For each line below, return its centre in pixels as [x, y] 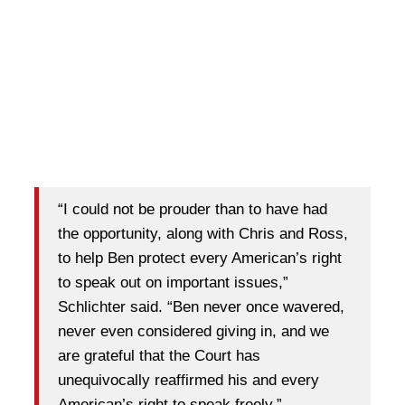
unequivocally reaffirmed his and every [188, 380]
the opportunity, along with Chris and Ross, [203, 233]
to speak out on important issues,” [173, 282]
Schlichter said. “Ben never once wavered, [201, 306]
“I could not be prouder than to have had [193, 209]
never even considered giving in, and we [193, 331]
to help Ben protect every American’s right [200, 258]
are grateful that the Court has [159, 355]
